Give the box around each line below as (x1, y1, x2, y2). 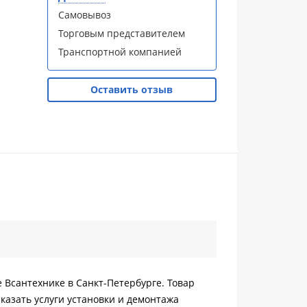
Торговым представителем (58, 27, 185, 40)
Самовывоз (58, 8, 111, 21)
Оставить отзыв (90, 83, 173, 96)
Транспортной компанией (58, 45, 182, 58)
